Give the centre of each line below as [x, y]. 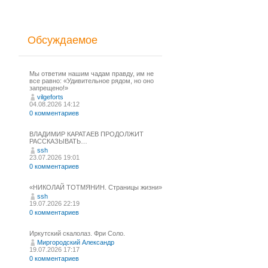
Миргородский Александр [76, 242]
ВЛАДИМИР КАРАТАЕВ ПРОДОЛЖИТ [86, 134]
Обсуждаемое [63, 40]
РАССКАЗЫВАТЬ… [58, 141]
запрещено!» [49, 88]
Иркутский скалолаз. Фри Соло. [77, 233]
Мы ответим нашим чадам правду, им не [92, 74]
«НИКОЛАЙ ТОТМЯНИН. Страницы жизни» [96, 187]
